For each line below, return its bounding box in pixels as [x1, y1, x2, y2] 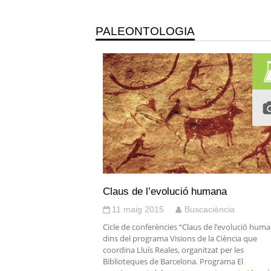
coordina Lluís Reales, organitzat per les [103, 244, 244, 255]
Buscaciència [184, 204, 235, 214]
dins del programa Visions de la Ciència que [103, 233, 257, 244]
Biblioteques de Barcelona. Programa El [103, 256, 243, 267]
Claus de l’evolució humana [103, 185, 227, 197]
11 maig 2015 [112, 204, 164, 214]
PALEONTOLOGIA [96, 25, 195, 38]
